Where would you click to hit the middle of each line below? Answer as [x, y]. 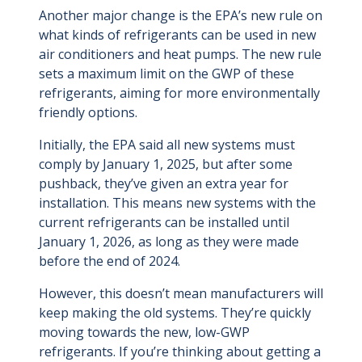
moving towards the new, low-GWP [144, 333]
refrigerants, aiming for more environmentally [179, 93]
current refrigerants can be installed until [164, 223]
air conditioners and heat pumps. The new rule [180, 55]
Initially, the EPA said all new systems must [167, 145]
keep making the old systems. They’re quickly [175, 313]
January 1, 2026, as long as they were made [169, 242]
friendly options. [88, 113]
